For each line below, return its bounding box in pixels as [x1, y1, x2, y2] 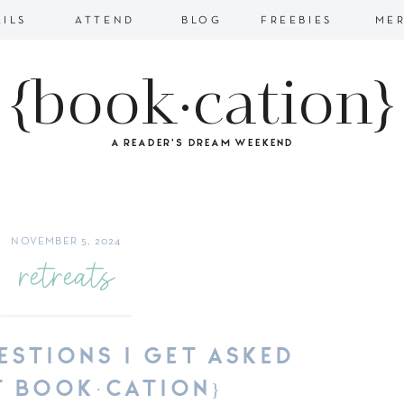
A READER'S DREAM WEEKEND [110, 137, 295, 146]
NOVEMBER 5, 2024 [11, 237, 122, 246]
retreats [19, 250, 115, 298]
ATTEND [75, 16, 135, 25]
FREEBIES [261, 16, 333, 25]
